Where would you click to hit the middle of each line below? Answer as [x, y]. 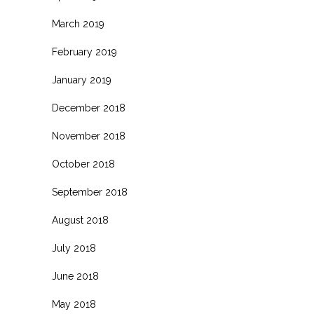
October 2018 [83, 164]
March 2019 [78, 24]
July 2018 [74, 248]
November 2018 [89, 136]
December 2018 [89, 108]
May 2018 [74, 305]
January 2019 [82, 80]
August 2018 [80, 220]
